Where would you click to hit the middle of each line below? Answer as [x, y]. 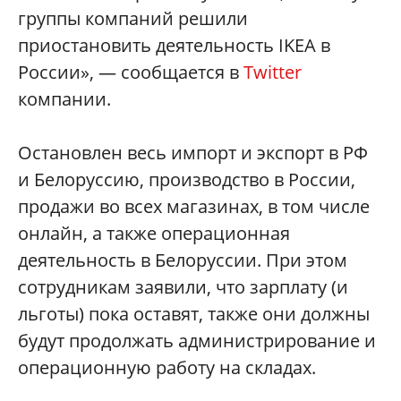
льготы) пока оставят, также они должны [194, 314]
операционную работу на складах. [167, 367]
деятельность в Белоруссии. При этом [183, 260]
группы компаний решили [133, 18]
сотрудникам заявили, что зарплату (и [183, 287]
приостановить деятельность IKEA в [174, 45]
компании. [64, 99]
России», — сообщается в [131, 72]
